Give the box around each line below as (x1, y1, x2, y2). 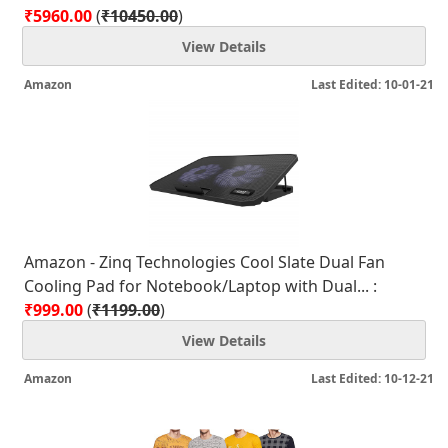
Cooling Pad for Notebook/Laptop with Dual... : (24, 275, 377, 297)
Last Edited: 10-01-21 (311, 76, 434, 93)
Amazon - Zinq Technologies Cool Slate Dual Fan (24, 251, 385, 273)
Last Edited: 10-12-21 (311, 370, 434, 387)
